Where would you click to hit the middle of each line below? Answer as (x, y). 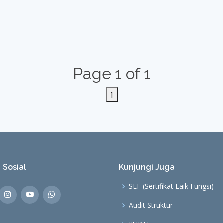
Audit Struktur (151, 205)
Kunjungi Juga (147, 167)
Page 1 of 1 (111, 74)
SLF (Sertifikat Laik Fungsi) (171, 186)
